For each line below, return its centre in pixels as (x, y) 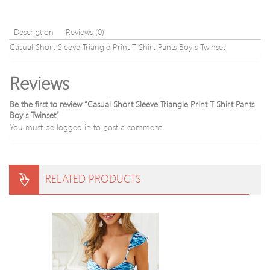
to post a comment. (127, 127)
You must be (33, 127)
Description (34, 32)
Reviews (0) (85, 32)
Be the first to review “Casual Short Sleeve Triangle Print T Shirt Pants (132, 104)
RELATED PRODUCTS (93, 178)
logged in (74, 127)
